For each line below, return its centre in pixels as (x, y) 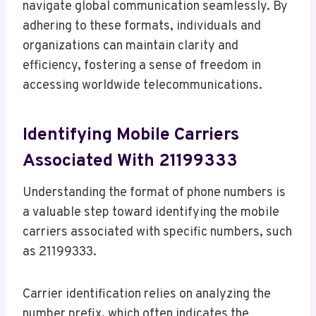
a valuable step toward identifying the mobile (151, 213)
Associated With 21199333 (130, 161)
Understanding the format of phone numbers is (154, 193)
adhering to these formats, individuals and (142, 27)
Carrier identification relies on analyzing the (147, 295)
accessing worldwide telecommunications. (142, 86)
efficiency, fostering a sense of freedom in (142, 66)
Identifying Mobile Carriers (131, 135)
